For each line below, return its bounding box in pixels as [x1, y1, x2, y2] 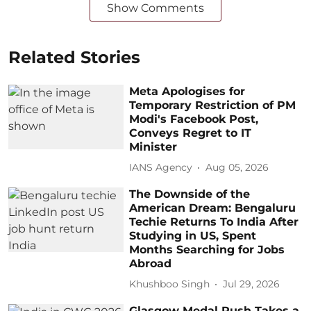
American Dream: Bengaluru [129, 201, 296, 215]
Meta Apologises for [129, 84, 246, 98]
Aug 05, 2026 [205, 161, 269, 174]
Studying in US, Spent [129, 228, 257, 242]
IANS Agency [129, 161, 193, 174]
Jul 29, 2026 [223, 278, 280, 290]
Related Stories [8, 47, 140, 67]
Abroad [129, 256, 172, 270]
